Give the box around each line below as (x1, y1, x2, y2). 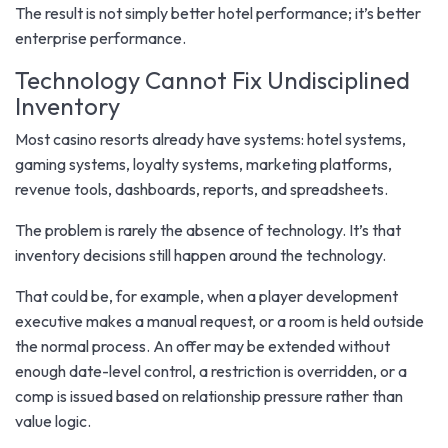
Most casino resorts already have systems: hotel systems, (15, 128, 406, 149)
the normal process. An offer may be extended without (15, 335, 390, 356)
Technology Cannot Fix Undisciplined (15, 64, 410, 95)
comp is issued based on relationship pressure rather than (15, 385, 403, 406)
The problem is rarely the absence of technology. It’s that (15, 219, 401, 240)
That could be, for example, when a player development (15, 285, 398, 306)
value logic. (15, 410, 91, 431)
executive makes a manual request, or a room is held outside (15, 310, 424, 331)
